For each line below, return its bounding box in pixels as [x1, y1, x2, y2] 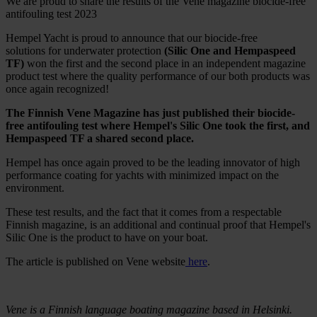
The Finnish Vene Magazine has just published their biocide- [6, 107, 295, 120]
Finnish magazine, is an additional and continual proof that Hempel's [6, 219, 311, 231]
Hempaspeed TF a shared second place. [6, 132, 194, 145]
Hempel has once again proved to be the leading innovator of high [6, 156, 300, 169]
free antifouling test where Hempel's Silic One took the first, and [6, 120, 310, 132]
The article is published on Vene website [6, 255, 185, 268]
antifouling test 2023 [6, 8, 97, 21]
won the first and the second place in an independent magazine [24, 57, 306, 70]
